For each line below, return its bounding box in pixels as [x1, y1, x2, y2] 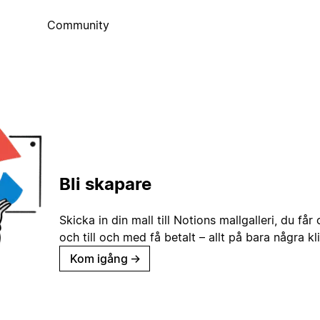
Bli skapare [59, 173, 151, 194]
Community [46, 18, 109, 33]
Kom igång [70, 251, 128, 266]
